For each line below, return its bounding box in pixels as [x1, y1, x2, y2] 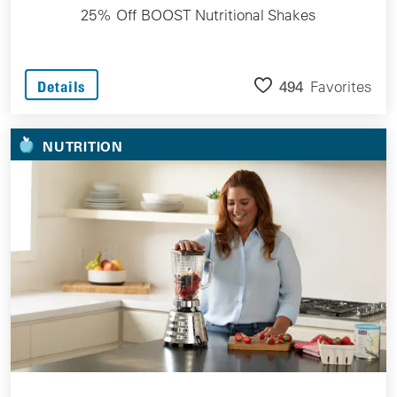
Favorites [310, 76, 372, 96]
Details [37, 77, 86, 97]
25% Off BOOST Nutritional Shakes [81, 5, 316, 25]
